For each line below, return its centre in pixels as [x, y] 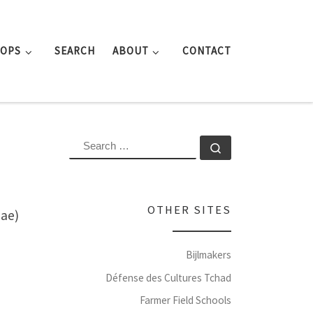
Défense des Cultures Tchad [168, 277]
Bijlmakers [209, 255]
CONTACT [207, 51]
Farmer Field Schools [185, 300]
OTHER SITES [189, 210]
